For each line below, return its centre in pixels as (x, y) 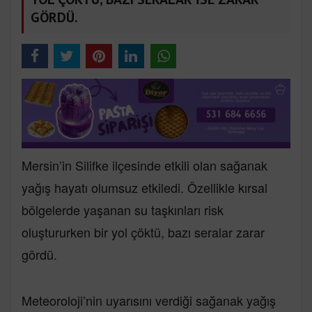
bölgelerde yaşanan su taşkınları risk (123, 209)
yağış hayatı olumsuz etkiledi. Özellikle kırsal (145, 187)
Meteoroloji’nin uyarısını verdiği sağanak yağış (149, 300)
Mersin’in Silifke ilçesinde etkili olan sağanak (145, 165)
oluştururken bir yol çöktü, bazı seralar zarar (143, 232)
